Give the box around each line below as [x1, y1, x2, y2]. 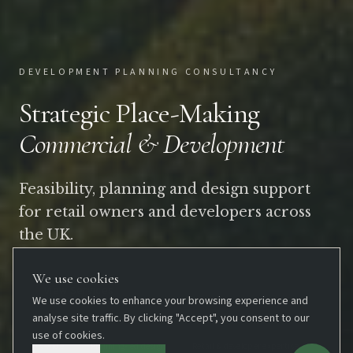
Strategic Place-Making [19, 96, 260, 130]
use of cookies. [32, 328, 105, 344]
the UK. [19, 226, 73, 243]
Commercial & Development [19, 127, 285, 161]
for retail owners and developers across [19, 203, 311, 221]
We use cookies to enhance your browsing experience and [32, 293, 308, 309]
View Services [44, 283, 114, 299]
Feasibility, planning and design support [19, 180, 310, 198]
